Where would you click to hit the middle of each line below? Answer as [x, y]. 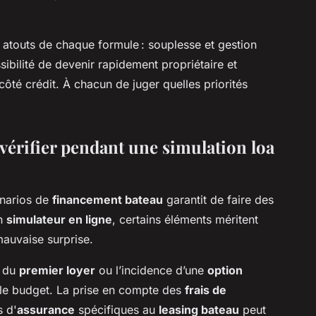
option [225, 270]
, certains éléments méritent [185, 219]
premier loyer [57, 270]
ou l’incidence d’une [151, 270]
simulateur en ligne [59, 219]
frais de [206, 290]
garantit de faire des [218, 199]
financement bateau [108, 199]
